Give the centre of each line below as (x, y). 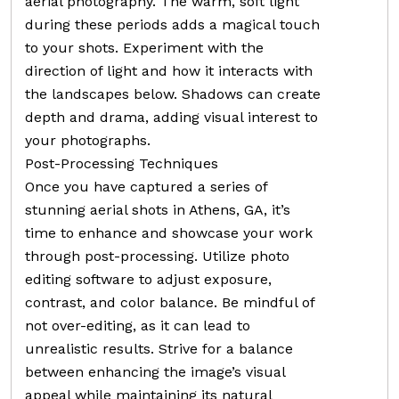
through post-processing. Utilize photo (157, 256)
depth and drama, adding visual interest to (171, 117)
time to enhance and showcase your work (169, 232)
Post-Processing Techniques (122, 163)
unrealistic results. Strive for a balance (159, 348)
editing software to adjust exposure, (148, 279)
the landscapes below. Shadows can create (173, 94)
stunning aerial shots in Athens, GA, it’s (158, 209)
